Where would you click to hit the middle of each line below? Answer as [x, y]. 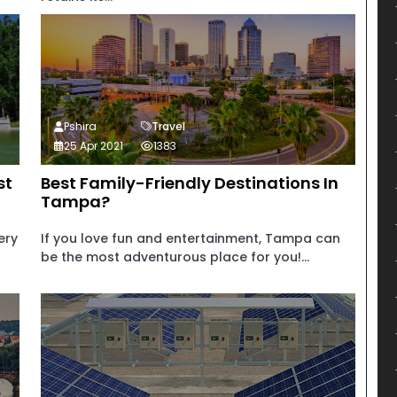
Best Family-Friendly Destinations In [189, 183]
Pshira [80, 126]
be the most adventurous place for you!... [175, 257]
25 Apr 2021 [93, 146]
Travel [168, 126]
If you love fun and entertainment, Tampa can [190, 238]
